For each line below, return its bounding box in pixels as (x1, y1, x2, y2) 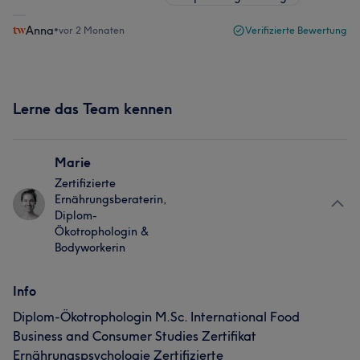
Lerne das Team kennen (13, 100, 172, 118)
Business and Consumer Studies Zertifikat (13, 328, 256, 344)
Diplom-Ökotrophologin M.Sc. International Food (13, 309, 300, 325)
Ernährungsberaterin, (55, 192, 167, 207)
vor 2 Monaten (59, 24, 125, 36)
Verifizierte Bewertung (245, 24, 347, 36)
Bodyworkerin (55, 240, 125, 255)
